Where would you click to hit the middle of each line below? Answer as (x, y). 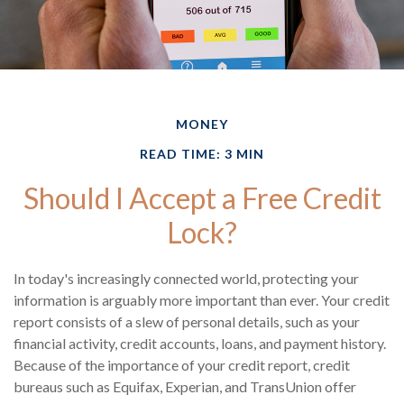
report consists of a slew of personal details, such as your (187, 322)
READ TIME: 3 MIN (202, 154)
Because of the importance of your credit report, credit (182, 365)
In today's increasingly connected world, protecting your (186, 279)
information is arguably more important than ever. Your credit (202, 300)
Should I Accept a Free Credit (202, 198)
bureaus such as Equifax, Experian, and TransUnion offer (185, 387)
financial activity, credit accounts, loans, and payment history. (200, 344)
